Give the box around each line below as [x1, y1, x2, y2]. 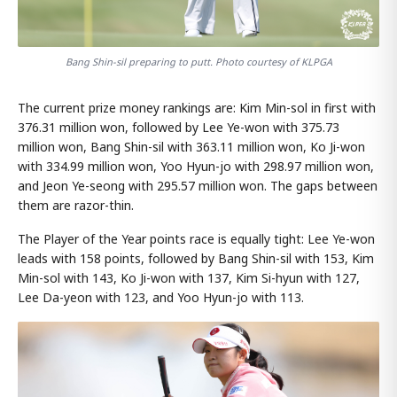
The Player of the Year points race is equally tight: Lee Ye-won [18, 230, 375, 248]
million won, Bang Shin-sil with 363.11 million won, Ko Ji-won [18, 138, 365, 156]
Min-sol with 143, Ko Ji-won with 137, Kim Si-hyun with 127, [18, 269, 360, 287]
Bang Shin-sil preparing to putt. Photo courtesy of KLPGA [65, 55, 332, 69]
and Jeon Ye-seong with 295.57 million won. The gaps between [18, 177, 378, 195]
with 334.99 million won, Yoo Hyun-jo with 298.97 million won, [18, 158, 374, 175]
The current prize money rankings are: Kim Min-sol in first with [18, 99, 376, 117]
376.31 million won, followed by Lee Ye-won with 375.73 [18, 119, 339, 136]
